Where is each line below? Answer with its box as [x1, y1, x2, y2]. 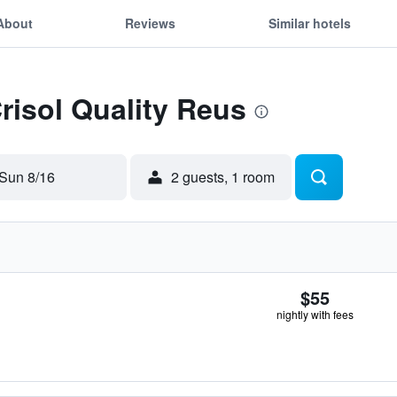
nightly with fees [276, 307, 354, 322]
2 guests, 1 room [171, 167, 275, 187]
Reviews [125, 13, 176, 32]
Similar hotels [268, 13, 351, 32]
